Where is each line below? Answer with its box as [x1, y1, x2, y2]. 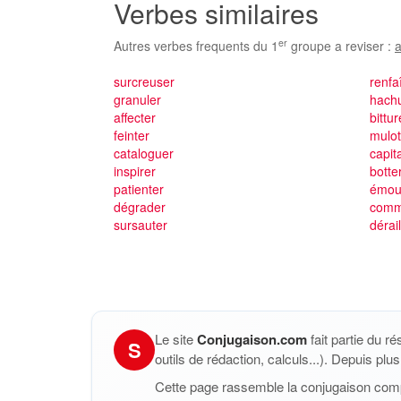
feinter [114, 126, 149, 144]
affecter [114, 108, 156, 126]
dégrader [114, 198, 166, 216]
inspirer [114, 162, 156, 180]
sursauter [114, 216, 167, 234]
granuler [114, 90, 161, 108]
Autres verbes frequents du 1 [114, 37, 278, 55]
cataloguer [114, 144, 174, 162]
